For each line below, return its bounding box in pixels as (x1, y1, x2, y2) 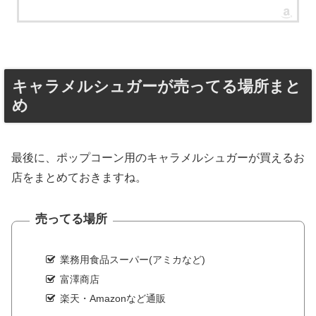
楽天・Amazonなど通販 (59, 293, 166, 305)
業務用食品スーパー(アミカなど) (59, 253, 205, 265)
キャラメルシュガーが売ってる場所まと (12, 78, 301, 96)
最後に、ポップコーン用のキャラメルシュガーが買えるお (11, 151, 305, 164)
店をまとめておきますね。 (11, 171, 147, 183)
